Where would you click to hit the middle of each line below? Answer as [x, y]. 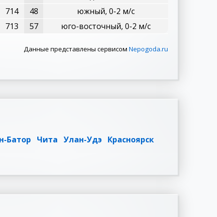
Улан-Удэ [83, 139]
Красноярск [131, 139]
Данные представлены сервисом [76, 49]
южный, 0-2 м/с [106, 11]
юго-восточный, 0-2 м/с [106, 26]
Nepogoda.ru [148, 49]
